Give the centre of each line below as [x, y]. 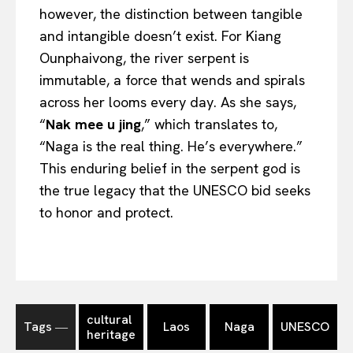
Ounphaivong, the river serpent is [144, 58]
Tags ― [45, 326]
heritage [111, 334]
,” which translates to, [209, 124]
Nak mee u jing [93, 124]
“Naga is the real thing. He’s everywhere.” [171, 146]
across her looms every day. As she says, [168, 102]
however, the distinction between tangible [171, 13]
